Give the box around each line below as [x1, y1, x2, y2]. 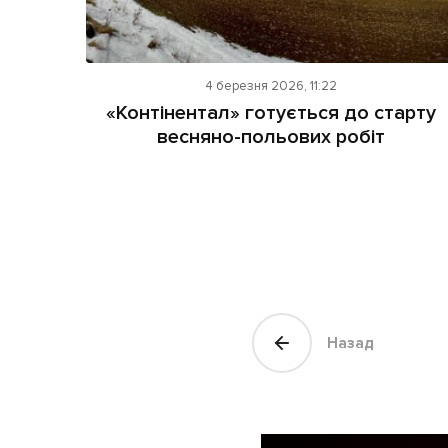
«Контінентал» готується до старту [106, 101, 437, 126]
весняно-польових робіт [157, 125, 386, 150]
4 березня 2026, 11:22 [205, 78, 338, 95]
